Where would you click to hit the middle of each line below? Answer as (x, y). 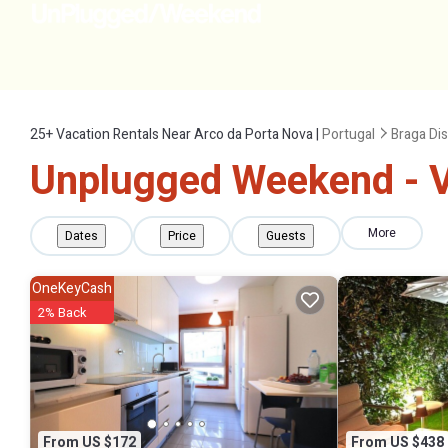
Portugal (348, 134)
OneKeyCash (72, 288)
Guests (286, 236)
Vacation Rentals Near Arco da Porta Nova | (187, 134)
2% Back (62, 312)
